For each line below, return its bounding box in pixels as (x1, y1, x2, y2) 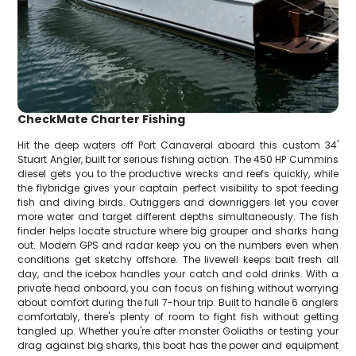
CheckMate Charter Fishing (17, 110, 186, 127)
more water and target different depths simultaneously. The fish (17, 209, 339, 223)
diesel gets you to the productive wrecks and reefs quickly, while (17, 166, 339, 180)
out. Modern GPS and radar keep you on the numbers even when (17, 238, 339, 252)
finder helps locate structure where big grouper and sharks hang (17, 223, 339, 238)
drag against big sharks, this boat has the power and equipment (17, 338, 339, 352)
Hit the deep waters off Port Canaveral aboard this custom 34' (17, 137, 339, 152)
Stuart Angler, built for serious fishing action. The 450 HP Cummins (17, 152, 339, 166)
